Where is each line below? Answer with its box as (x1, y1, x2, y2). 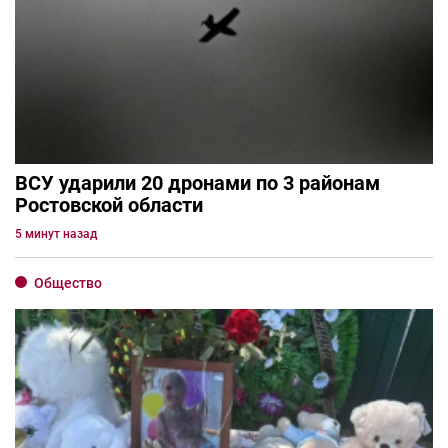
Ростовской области (15, 192, 203, 217)
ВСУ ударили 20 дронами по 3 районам (15, 170, 380, 195)
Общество (34, 274, 102, 291)
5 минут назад (15, 226, 97, 241)
